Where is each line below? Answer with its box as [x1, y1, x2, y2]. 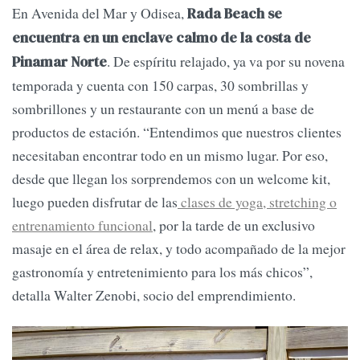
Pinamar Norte [12, 51, 107, 72]
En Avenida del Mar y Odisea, [12, 2, 187, 22]
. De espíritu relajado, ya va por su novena [107, 51, 345, 71]
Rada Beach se [187, 3, 282, 23]
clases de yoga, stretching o [178, 191, 337, 211]
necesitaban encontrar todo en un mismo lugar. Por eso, [12, 145, 328, 165]
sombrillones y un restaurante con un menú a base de [12, 98, 314, 118]
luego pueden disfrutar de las [12, 191, 178, 211]
